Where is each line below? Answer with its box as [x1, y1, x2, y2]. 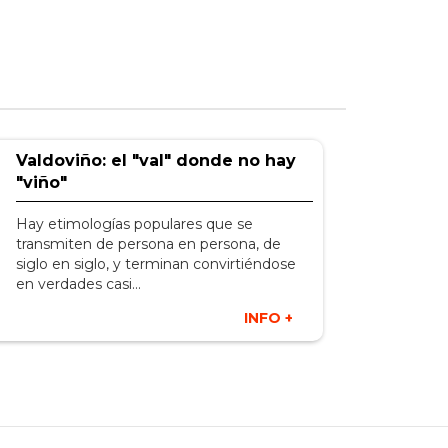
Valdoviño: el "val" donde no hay [15, 151, 296, 170]
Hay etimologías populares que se [15, 215, 253, 233]
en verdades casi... [15, 275, 141, 293]
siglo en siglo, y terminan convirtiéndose [15, 255, 296, 273]
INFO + [244, 309, 294, 327]
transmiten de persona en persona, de [15, 235, 281, 253]
